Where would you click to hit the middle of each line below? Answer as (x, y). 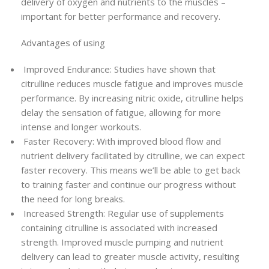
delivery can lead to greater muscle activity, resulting (130, 257)
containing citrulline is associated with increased (119, 228)
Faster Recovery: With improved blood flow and (121, 141)
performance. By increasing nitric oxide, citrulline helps (132, 98)
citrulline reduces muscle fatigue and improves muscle (132, 84)
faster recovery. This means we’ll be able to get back (131, 170)
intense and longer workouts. (81, 127)
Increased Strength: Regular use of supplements (122, 213)
